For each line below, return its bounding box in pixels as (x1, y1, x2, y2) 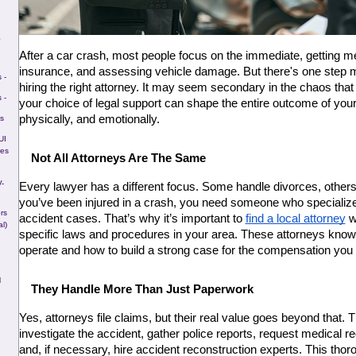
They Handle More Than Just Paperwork (30, 282, 253, 296)
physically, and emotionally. (18, 113, 160, 126)
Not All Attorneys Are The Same (30, 151, 206, 164)
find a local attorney (245, 211, 346, 225)
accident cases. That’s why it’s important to (18, 211, 246, 225)
